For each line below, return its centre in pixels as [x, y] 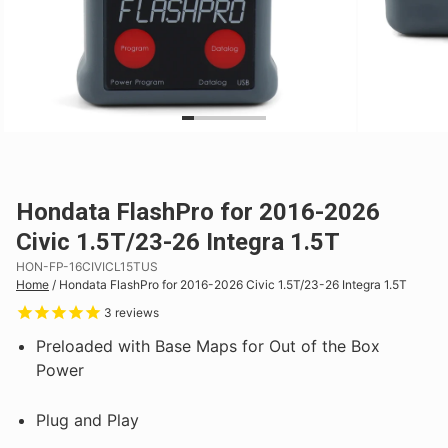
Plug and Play [87, 419]
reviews [135, 312]
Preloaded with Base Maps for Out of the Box [208, 345]
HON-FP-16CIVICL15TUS [87, 266]
